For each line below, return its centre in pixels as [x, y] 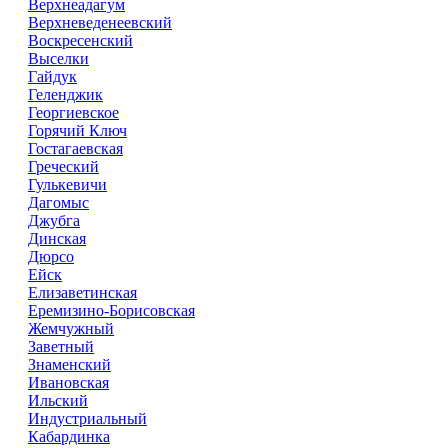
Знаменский [69, 364]
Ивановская [68, 382]
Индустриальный [87, 418]
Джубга [54, 220]
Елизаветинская [82, 292]
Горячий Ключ [77, 130]
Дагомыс [58, 202]
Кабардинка [69, 436]
